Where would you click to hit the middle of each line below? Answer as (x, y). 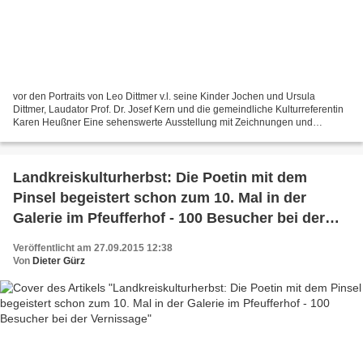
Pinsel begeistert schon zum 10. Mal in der (160, 197)
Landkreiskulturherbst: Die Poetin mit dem (160, 177)
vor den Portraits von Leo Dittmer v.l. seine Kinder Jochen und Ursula (164, 96)
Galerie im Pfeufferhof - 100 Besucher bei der (169, 218)
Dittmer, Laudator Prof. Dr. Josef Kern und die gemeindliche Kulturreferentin (178, 109)
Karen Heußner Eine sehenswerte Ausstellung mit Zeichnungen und (163, 122)
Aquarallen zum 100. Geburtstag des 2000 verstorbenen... (140, 135)
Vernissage (51, 238)
